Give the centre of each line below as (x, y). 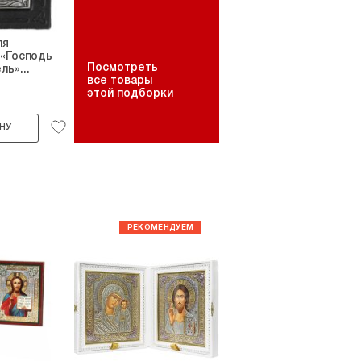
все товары (120, 81)
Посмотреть (122, 68)
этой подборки (130, 94)
